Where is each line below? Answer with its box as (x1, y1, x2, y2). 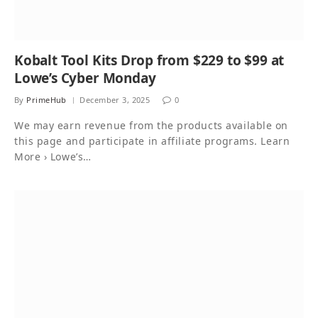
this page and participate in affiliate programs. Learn (14, 133, 290, 148)
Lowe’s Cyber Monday (14, 68, 156, 87)
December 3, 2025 (79, 94, 150, 105)
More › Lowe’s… (14, 149, 92, 163)
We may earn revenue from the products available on (14, 118, 288, 132)
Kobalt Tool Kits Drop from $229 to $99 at (14, 50, 285, 70)
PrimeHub (26, 94, 67, 105)
